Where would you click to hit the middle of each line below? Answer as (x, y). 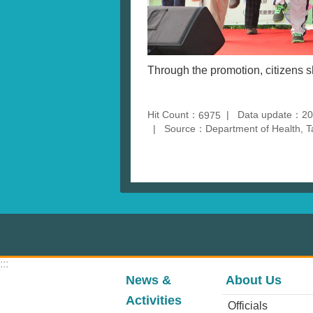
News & (148, 280)
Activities (154, 300)
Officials (247, 305)
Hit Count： (173, 114)
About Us (253, 280)
